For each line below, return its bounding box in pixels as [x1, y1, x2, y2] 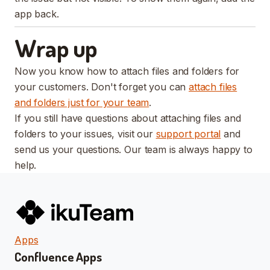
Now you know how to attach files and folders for [14, 64, 240, 77]
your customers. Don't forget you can [14, 80, 189, 93]
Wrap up [14, 32, 97, 63]
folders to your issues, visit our [14, 127, 156, 140]
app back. [14, 7, 59, 20]
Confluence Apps [14, 248, 102, 265]
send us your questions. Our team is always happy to [14, 143, 253, 155]
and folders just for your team [14, 96, 149, 108]
